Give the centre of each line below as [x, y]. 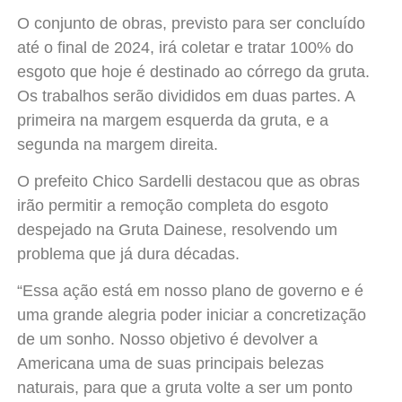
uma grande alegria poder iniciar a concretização [191, 315]
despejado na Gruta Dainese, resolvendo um [177, 230]
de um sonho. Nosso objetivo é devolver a [167, 340]
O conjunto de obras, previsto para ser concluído [191, 23]
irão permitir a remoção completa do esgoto [172, 206]
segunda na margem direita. [117, 144]
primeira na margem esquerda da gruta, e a [172, 120]
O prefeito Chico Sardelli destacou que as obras [188, 182]
